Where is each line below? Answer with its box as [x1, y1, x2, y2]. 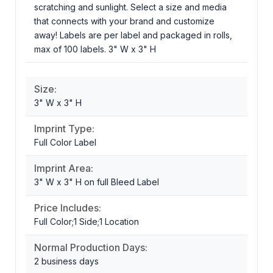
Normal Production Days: [34, 241, 147, 254]
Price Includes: [34, 202, 101, 214]
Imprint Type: [34, 122, 94, 135]
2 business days [34, 256, 99, 267]
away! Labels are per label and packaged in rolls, [34, 30, 232, 41]
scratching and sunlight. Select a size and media [34, 2, 227, 13]
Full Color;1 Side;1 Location [34, 216, 139, 227]
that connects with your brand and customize [34, 16, 214, 27]
